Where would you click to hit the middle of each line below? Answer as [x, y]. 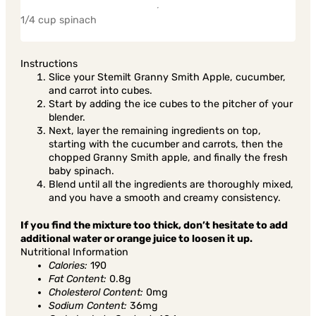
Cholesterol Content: [96, 292]
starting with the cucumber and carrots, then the [166, 144]
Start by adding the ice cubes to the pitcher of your [171, 104]
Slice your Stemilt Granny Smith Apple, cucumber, [168, 77]
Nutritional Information [75, 252]
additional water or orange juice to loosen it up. [137, 238]
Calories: [68, 265]
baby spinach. [82, 171]
